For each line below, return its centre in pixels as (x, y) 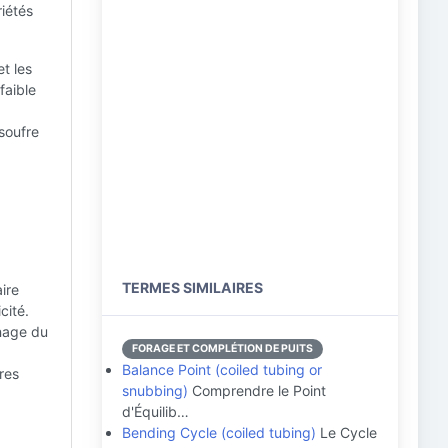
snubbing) (155, 390)
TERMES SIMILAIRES (192, 287)
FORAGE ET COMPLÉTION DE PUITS (222, 348)
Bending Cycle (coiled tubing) (219, 432)
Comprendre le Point (257, 390)
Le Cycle (346, 432)
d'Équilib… (155, 411)
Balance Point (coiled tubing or (222, 369)
